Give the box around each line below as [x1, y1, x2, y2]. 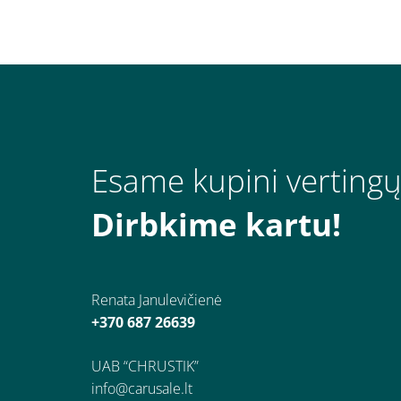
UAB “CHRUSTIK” [91, 355, 199, 376]
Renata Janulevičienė [91, 289, 222, 310]
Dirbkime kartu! [91, 201, 341, 245]
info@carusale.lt [91, 378, 192, 398]
